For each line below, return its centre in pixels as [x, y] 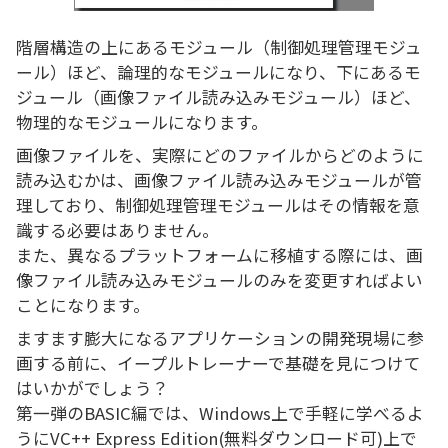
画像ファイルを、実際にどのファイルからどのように [220, 154]
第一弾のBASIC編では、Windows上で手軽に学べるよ [220, 412]
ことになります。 [83, 304]
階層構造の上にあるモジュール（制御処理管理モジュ [219, 46]
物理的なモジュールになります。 [142, 121]
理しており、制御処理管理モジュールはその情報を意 [218, 204]
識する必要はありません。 [117, 229]
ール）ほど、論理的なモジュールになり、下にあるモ [218, 71]
